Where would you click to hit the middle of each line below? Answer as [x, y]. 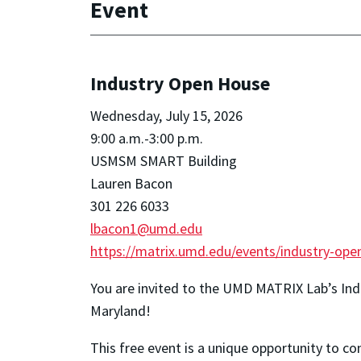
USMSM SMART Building [164, 161]
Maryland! [120, 311]
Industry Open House [180, 84]
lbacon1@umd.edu [146, 229]
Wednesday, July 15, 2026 [166, 116]
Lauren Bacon [131, 184]
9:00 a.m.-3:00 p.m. [147, 139]
